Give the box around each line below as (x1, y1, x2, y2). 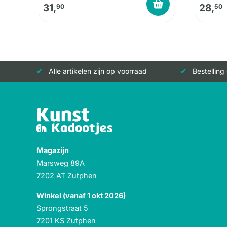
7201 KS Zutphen (36, 216, 96, 225)
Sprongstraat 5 (36, 204, 88, 213)
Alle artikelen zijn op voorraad (49, 67, 147, 76)
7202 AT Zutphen (36, 171, 97, 180)
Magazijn (36, 146, 69, 155)
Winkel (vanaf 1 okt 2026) (36, 191, 126, 200)
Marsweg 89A (36, 159, 85, 168)
